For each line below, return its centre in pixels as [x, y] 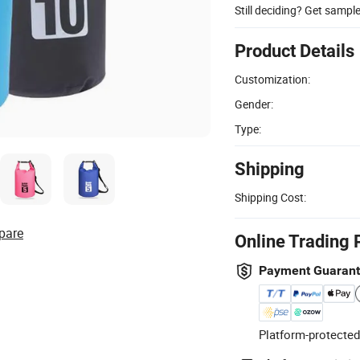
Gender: [254, 104]
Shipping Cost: [270, 197]
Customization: [272, 79]
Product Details [295, 51]
